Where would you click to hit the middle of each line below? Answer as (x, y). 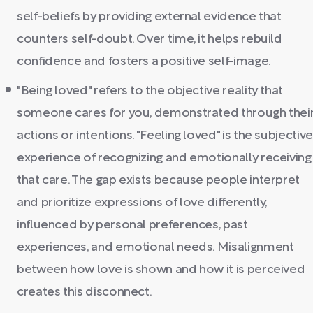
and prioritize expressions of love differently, (142, 203)
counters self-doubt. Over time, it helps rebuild (150, 39)
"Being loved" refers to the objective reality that (150, 91)
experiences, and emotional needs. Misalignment (155, 248)
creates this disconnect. (85, 292)
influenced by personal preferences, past (132, 225)
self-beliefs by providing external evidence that (149, 17)
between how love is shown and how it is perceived (161, 270)
